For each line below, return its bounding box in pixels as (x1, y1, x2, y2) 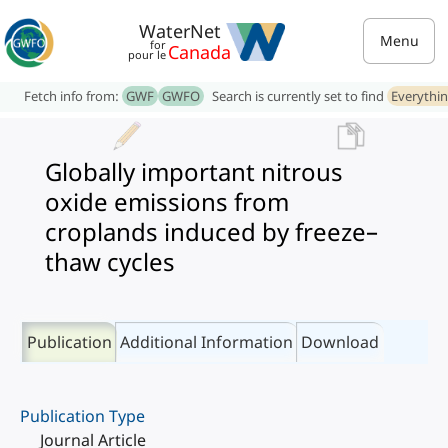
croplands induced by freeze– (45, 215, 378, 248)
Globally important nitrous (45, 155, 343, 188)
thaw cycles (45, 245, 175, 278)
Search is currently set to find (212, 87, 387, 105)
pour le (128, 47, 166, 62)
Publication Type (20, 405, 145, 427)
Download (301, 331, 379, 353)
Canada (168, 40, 231, 64)
